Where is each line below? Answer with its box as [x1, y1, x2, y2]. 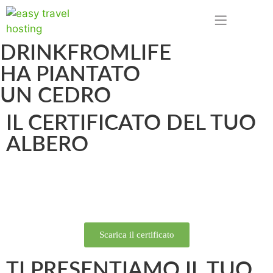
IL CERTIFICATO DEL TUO [6, 113, 256, 134]
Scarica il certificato [99, 230, 174, 239]
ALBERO [6, 134, 88, 155]
